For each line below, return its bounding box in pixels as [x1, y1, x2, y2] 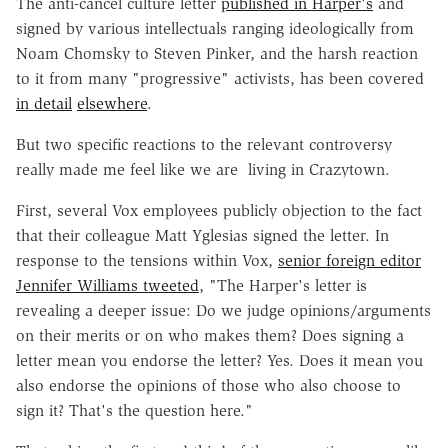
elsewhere [77, 94, 147, 114]
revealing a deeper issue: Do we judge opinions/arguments [16, 301, 431, 321]
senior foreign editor [278, 251, 421, 271]
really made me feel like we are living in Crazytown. [16, 160, 390, 180]
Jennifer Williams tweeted [16, 276, 199, 296]
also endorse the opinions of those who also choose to [16, 376, 401, 396]
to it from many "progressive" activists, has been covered [16, 69, 424, 89]
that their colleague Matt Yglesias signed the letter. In [16, 226, 389, 246]
